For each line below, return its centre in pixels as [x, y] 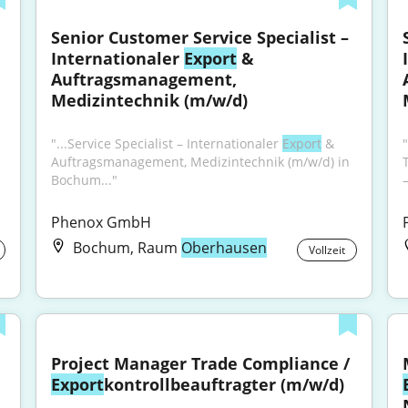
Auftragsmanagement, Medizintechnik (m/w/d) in [201, 162]
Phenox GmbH [102, 222]
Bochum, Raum [127, 248]
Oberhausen [224, 248]
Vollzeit [326, 250]
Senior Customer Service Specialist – [200, 37]
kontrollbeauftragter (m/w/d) [224, 384]
